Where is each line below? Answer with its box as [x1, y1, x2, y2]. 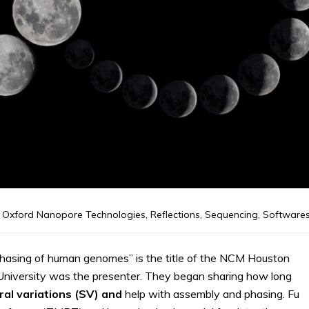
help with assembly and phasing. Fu [125, 286, 299, 301]
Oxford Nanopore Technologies [2, 208, 146, 221]
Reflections [150, 208, 200, 221]
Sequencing [205, 208, 258, 221]
